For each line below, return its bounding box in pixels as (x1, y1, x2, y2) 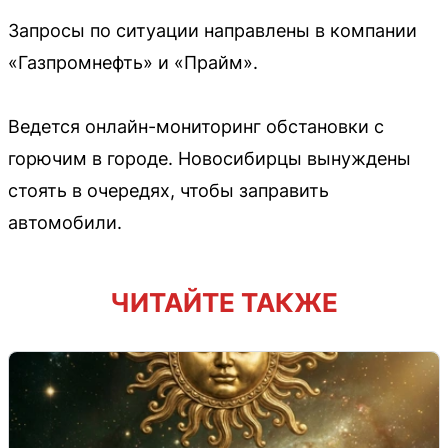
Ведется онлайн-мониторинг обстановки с (8, 115, 384, 137)
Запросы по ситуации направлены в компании (8, 19, 417, 41)
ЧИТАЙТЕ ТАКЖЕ (110, 286, 338, 318)
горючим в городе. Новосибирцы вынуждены (8, 147, 411, 169)
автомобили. (8, 211, 122, 233)
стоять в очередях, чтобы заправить (8, 179, 329, 201)
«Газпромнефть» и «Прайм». (8, 51, 258, 73)
